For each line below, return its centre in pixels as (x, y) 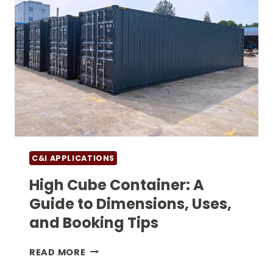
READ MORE (58, 252)
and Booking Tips (94, 222)
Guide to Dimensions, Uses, (130, 204)
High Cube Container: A (117, 185)
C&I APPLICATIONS (73, 158)
